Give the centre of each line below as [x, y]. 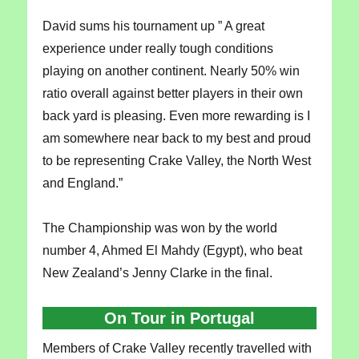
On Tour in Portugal [179, 318]
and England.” [82, 183]
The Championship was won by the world [159, 228]
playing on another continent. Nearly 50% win [171, 71]
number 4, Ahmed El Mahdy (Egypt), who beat [172, 250]
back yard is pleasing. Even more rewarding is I [176, 115]
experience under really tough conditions [157, 48]
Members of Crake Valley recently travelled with [177, 348]
